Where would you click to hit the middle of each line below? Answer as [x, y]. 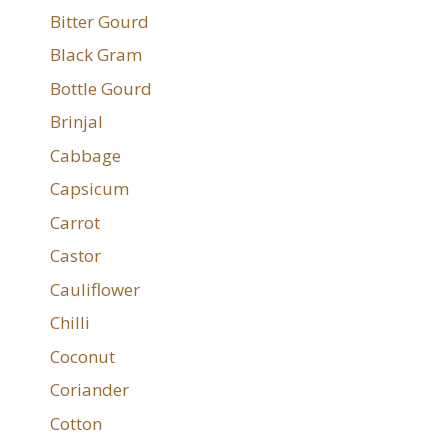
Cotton [76, 423]
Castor [75, 256]
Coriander [89, 390]
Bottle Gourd [101, 88]
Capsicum [89, 189]
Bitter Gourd [99, 21]
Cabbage [85, 155]
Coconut [82, 356]
